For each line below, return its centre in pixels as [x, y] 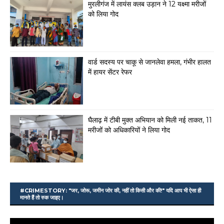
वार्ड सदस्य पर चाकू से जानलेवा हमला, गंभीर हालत [149, 62]
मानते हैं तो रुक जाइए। [42, 198]
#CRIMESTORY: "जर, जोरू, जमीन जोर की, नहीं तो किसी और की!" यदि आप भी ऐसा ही [110, 191]
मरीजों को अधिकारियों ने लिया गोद [129, 130]
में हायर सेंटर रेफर [110, 72]
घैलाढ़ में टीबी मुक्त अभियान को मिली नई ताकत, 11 [150, 120]
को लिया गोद [103, 14]
